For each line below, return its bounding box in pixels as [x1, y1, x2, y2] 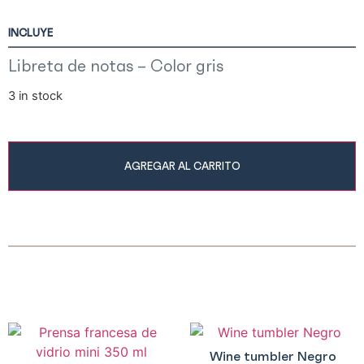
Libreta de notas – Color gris [8, 55, 223, 77]
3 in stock [8, 89, 63, 104]
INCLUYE [8, 26, 53, 41]
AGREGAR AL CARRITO [123, 158, 240, 173]
